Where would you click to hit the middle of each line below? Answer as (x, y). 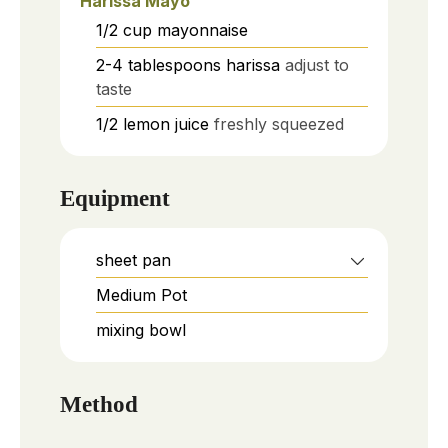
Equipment (115, 198)
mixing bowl (141, 329)
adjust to (317, 65)
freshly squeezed (279, 124)
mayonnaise (202, 30)
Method (99, 404)
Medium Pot (141, 294)
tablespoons (174, 65)
